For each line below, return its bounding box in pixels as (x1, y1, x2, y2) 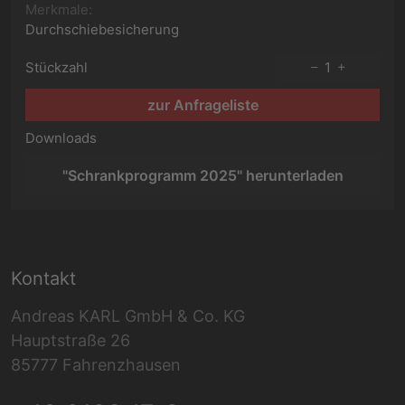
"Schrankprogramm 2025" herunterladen (61, 166, 344, 184)
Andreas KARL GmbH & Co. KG (11, 306, 250, 325)
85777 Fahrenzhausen (11, 355, 181, 374)
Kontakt (11, 268, 76, 289)
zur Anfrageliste (146, 96, 259, 114)
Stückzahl (25, 59, 88, 76)
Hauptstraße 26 (11, 331, 135, 350)
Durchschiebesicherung (25, 21, 179, 38)
